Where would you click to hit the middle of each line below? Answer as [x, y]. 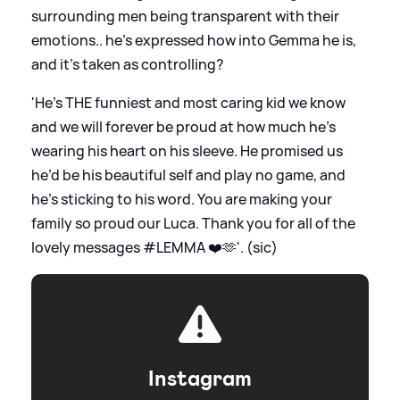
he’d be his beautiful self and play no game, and [188, 175]
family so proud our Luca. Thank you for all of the [193, 224]
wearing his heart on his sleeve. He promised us [187, 151]
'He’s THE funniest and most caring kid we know [188, 103]
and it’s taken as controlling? [128, 65]
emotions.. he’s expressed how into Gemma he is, [194, 41]
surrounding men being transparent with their [185, 17]
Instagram [200, 379]
